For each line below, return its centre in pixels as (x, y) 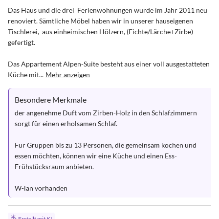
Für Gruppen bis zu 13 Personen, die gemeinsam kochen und (106, 145)
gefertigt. (22, 42)
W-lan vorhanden (41, 188)
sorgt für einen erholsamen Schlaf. (66, 123)
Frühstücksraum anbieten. (54, 166)
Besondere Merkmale (51, 99)
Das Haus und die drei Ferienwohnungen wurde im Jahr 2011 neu (108, 10)
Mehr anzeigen (68, 75)
